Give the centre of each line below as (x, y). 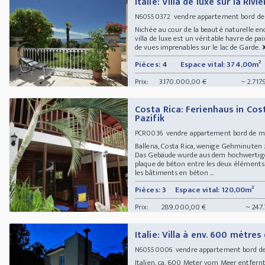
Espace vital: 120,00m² (215, 190)
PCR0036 (149, 133)
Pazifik (150, 118)
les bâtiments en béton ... (174, 172)
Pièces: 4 (151, 64)
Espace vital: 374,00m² (221, 64)
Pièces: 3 (151, 190)
